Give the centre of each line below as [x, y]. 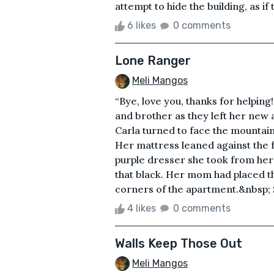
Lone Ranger [153, 60]
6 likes [142, 25]
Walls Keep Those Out [179, 243]
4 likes [142, 208]
